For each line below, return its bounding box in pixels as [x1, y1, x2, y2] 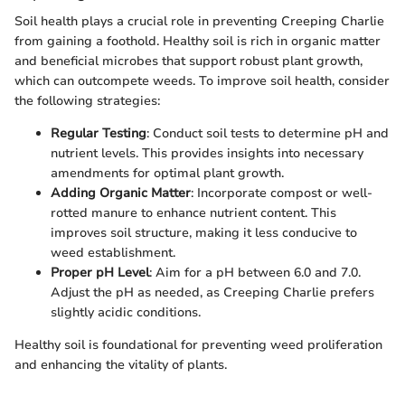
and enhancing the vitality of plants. [14, 356, 227, 374]
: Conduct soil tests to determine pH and [146, 125, 389, 143]
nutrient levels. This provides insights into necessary [51, 145, 363, 163]
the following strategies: [14, 92, 160, 110]
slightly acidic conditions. [51, 304, 201, 322]
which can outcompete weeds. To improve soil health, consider [14, 72, 390, 90]
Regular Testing [51, 125, 146, 143]
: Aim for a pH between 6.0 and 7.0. [149, 264, 361, 282]
